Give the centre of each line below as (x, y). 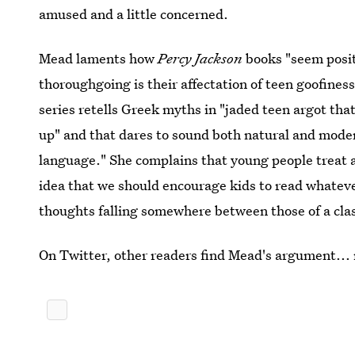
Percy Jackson (200, 59)
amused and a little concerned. (134, 14)
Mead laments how (99, 59)
